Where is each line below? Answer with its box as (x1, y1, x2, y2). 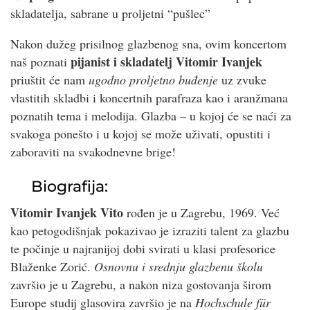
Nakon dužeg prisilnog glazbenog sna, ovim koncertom (10, 35, 286, 53)
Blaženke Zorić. (10, 258, 94, 275)
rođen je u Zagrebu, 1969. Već (123, 204, 280, 221)
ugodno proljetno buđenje (89, 71, 218, 89)
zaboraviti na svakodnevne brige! (10, 143, 176, 161)
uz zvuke (218, 71, 266, 89)
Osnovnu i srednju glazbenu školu (94, 258, 263, 275)
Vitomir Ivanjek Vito (10, 203, 123, 222)
